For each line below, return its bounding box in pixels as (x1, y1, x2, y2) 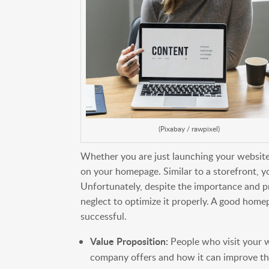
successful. (80, 209, 127, 223)
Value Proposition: (90, 234, 169, 248)
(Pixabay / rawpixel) (158, 123, 220, 134)
